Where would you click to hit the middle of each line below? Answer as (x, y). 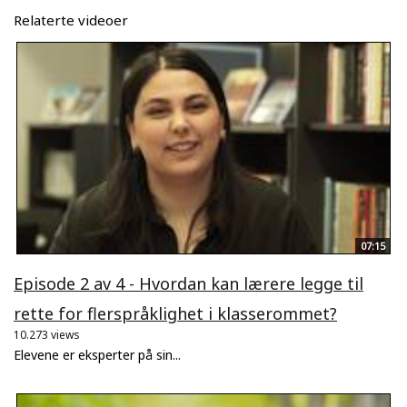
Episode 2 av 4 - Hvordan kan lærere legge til (189, 283)
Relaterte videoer (71, 20)
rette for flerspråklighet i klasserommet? (175, 313)
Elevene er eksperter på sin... (97, 354)
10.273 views (47, 334)
